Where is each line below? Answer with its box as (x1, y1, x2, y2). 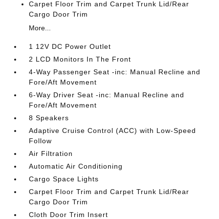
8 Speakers (29, 113, 69, 122)
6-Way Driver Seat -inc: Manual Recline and (29, 90, 185, 99)
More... (29, 23, 51, 32)
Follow (29, 136, 52, 145)
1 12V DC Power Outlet (29, 42, 111, 50)
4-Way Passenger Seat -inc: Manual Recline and (29, 67, 201, 76)
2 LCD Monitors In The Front (29, 55, 131, 63)
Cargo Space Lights (29, 175, 99, 183)
